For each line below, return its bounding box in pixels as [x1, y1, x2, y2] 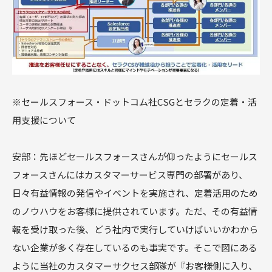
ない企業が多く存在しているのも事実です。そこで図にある [12, 241, 257, 254]
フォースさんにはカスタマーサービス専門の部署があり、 [12, 168, 248, 182]
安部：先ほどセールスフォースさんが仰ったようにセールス [12, 150, 257, 163]
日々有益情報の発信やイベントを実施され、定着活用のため [12, 186, 258, 200]
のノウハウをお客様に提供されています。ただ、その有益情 [12, 205, 257, 218]
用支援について [12, 114, 76, 127]
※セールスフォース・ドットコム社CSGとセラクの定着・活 [12, 95, 257, 109]
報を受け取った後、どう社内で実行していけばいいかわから [12, 223, 258, 236]
